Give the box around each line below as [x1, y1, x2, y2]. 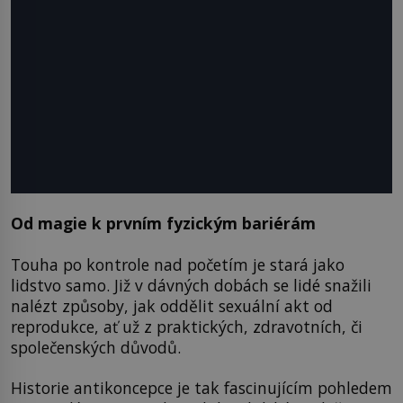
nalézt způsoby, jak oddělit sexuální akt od [11, 294, 333, 317]
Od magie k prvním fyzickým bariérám [11, 212, 316, 235]
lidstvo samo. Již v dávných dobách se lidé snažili [11, 273, 372, 296]
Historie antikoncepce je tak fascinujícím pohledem [11, 376, 392, 399]
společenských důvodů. [11, 336, 181, 358]
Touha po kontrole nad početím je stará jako [11, 253, 345, 275]
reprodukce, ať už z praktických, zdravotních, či [11, 315, 363, 337]
